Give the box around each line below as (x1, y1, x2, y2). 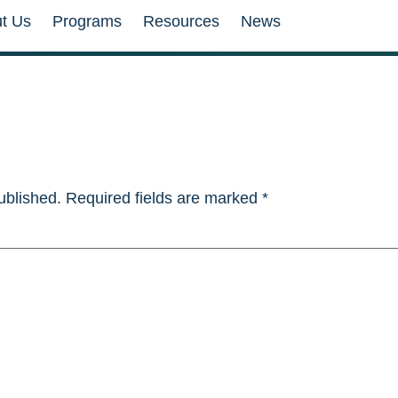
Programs (52, 12, 122, 30)
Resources (142, 12, 219, 30)
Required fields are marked (66, 189, 262, 208)
